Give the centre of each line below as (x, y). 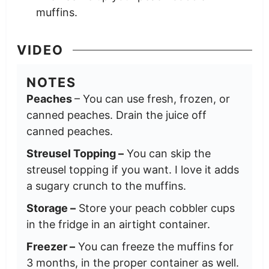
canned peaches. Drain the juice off (116, 115)
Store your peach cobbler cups (155, 208)
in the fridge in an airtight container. (118, 225)
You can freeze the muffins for (154, 247)
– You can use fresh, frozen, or (152, 99)
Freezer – (50, 247)
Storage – (51, 208)
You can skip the (167, 154)
